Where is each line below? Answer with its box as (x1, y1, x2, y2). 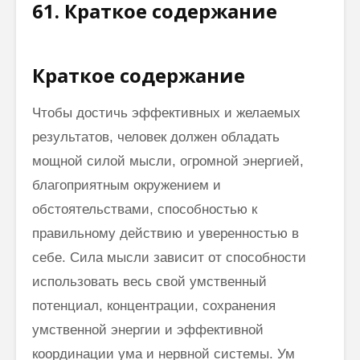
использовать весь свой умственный (32, 273, 267, 289)
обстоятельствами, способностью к (32, 201, 257, 217)
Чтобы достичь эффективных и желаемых (32, 104, 301, 121)
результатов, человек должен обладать (32, 129, 280, 145)
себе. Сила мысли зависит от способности (32, 249, 306, 265)
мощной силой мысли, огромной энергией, (32, 153, 304, 169)
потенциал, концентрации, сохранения (32, 297, 276, 313)
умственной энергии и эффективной (32, 321, 264, 337)
